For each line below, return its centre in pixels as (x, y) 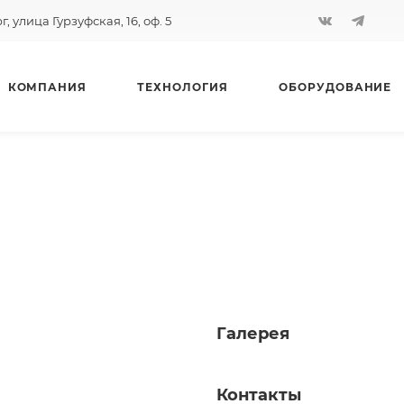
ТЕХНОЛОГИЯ (183, 87)
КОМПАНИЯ (47, 87)
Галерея (253, 334)
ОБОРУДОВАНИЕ (335, 87)
